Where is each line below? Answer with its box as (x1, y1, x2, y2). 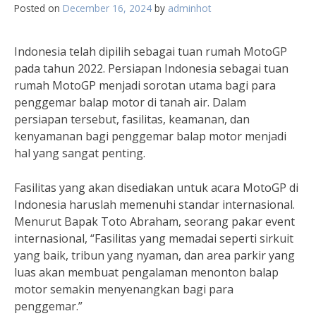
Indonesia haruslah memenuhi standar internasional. (14, 197, 295, 212)
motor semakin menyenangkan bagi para (14, 281, 233, 297)
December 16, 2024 (63, 1, 152, 15)
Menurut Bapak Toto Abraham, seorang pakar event (14, 214, 295, 229)
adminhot (168, 1, 211, 15)
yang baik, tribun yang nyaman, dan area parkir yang (14, 248, 295, 263)
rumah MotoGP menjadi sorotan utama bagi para (14, 78, 276, 93)
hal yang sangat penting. (14, 145, 145, 161)
